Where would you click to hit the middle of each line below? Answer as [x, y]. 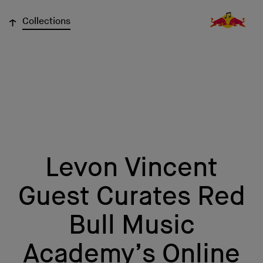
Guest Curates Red [131, 197]
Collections [46, 22]
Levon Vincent [131, 168]
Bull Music [131, 226]
